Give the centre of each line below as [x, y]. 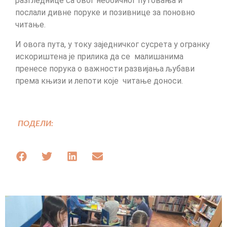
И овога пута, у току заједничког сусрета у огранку [112, 44]
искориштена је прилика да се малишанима [99, 56]
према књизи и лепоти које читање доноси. [99, 81]
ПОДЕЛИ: [35, 124]
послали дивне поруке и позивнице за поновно [105, 13]
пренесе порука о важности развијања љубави [105, 68]
